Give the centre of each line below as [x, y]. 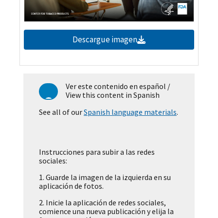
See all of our [61, 112]
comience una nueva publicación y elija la [106, 211]
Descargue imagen [105, 40]
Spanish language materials [130, 112]
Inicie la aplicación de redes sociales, [105, 203]
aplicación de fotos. [71, 186]
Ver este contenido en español [116, 86]
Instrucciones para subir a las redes [97, 152]
